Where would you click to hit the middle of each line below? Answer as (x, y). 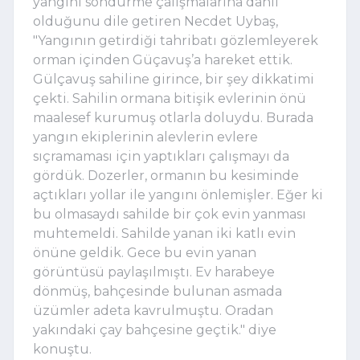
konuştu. (62, 349)
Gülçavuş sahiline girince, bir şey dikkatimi (174, 79)
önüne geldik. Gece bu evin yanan (145, 252)
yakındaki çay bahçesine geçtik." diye (155, 329)
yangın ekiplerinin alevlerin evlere (145, 137)
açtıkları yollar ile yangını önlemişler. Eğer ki (178, 194)
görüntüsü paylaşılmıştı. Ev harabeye (154, 272)
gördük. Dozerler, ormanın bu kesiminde (166, 175)
